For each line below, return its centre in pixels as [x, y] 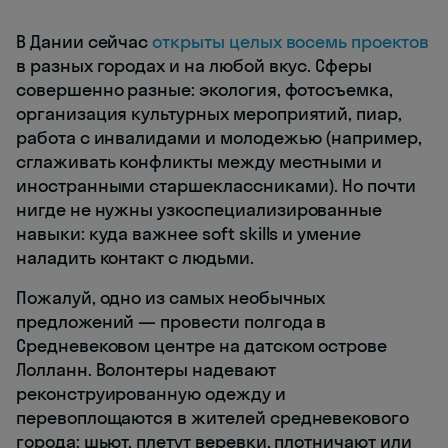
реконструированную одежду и [151, 393]
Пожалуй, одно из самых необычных [171, 297]
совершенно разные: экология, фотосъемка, [205, 89]
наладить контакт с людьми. [135, 257]
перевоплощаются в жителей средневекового [213, 417]
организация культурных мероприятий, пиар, [209, 113]
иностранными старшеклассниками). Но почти [216, 185]
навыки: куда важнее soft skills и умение [188, 233]
